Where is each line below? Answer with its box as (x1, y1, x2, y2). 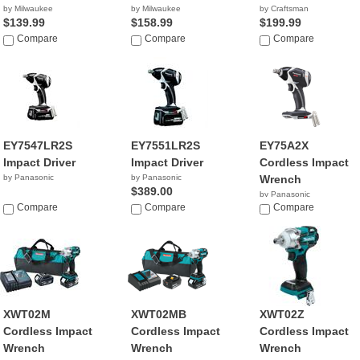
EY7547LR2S (3, 139, 72, 152)
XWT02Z (259, 308, 305, 321)
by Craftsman (259, 4, 309, 13)
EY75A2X (259, 139, 309, 152)
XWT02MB (131, 308, 187, 321)
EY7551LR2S (131, 139, 201, 152)
